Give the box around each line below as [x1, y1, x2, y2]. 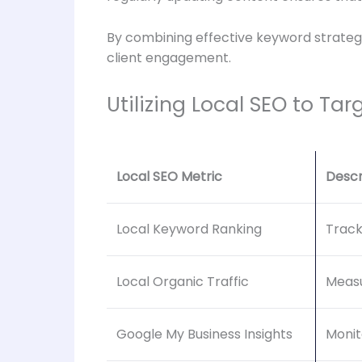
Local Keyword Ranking [116, 220, 262, 239]
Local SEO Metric [116, 167, 222, 187]
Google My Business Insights [116, 325, 293, 344]
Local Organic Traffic [116, 272, 249, 292]
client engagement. [107, 48, 231, 68]
